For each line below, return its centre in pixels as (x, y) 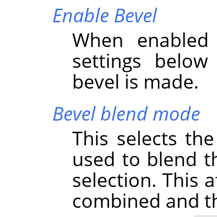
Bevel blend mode (126, 113)
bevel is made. (136, 81)
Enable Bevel (104, 15)
